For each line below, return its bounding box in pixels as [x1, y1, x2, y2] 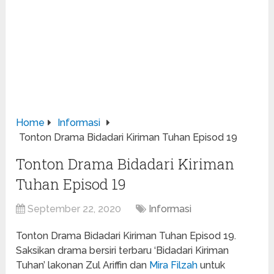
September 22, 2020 [28, 203, 122, 215]
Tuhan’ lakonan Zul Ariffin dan [16, 259, 150, 272]
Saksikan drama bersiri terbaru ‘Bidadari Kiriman [16, 245, 229, 257]
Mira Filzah [149, 259, 198, 272]
